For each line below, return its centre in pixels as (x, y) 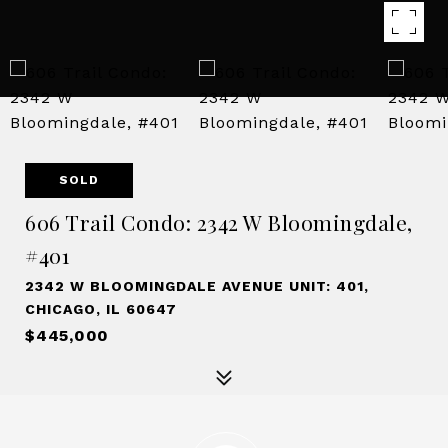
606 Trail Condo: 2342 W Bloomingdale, (219, 222)
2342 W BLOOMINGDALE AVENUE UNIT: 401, (197, 286)
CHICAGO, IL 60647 (101, 309)
